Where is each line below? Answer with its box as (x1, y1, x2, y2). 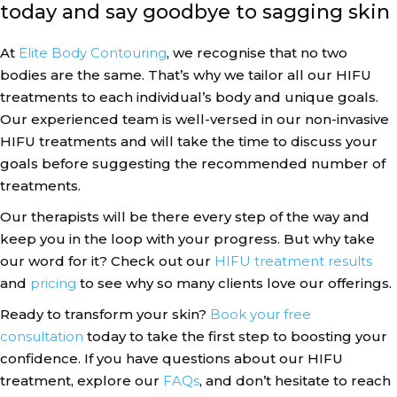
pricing (30, 275, 76, 292)
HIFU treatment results (214, 253, 372, 269)
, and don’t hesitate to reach (199, 372, 391, 389)
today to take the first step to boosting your (83, 328, 387, 345)
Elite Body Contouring (19, 44, 167, 61)
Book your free (210, 306, 311, 323)
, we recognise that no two (167, 44, 347, 61)
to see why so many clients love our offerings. (76, 275, 392, 292)
